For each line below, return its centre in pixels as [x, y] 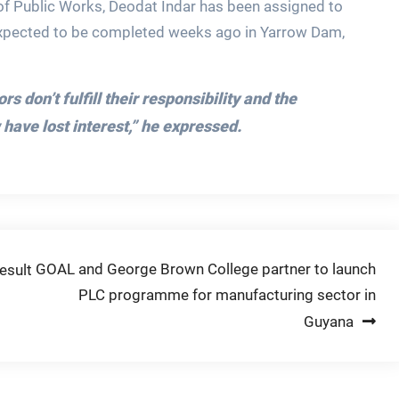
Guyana [329, 322]
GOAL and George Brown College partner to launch [206, 269]
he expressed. [191, 126]
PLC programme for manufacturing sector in [227, 295]
